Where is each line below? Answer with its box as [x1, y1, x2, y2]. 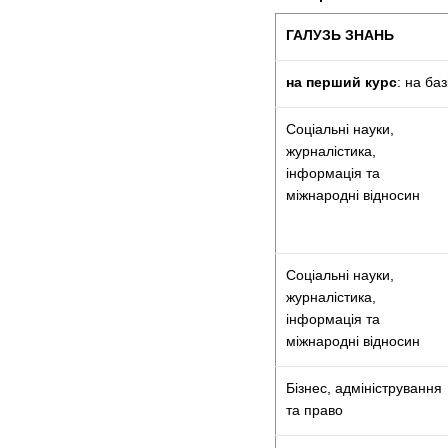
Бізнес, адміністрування [286, 380, 442, 396]
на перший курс [286, 74, 397, 90]
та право [286, 402, 343, 418]
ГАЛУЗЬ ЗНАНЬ [286, 27, 394, 43]
